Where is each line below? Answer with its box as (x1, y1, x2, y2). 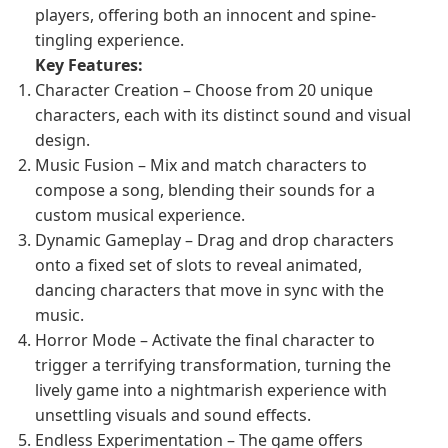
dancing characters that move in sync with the (35, 279, 384, 301)
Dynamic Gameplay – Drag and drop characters (35, 229, 394, 251)
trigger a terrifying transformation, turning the (35, 354, 391, 376)
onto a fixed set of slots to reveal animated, (35, 254, 362, 276)
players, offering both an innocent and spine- (35, 4, 376, 26)
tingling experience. (35, 29, 184, 51)
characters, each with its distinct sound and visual (35, 104, 411, 126)
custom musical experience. (35, 204, 245, 226)
